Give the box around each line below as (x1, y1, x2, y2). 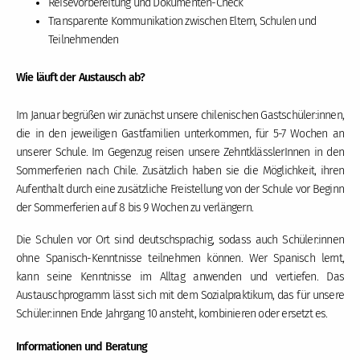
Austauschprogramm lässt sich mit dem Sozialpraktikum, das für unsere (16, 288, 344, 303)
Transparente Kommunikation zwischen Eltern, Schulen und (48, 14, 317, 28)
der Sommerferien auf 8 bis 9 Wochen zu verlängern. (16, 200, 253, 215)
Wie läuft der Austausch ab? (16, 70, 145, 84)
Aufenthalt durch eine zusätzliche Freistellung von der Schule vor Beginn (16, 182, 344, 196)
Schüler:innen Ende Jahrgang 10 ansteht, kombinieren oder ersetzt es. (16, 307, 328, 321)
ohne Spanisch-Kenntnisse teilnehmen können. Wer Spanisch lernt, (16, 252, 344, 266)
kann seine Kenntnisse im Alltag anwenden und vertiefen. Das (16, 270, 344, 284)
